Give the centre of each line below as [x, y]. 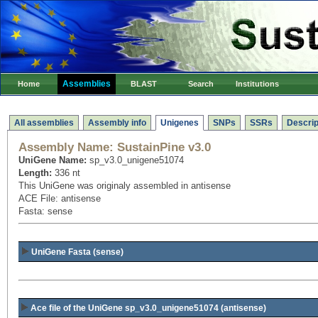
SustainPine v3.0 [162, 147]
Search [201, 84]
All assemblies [44, 123]
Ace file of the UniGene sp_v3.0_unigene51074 [125, 308]
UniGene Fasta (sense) [77, 252]
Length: [35, 173]
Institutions [258, 84]
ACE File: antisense [60, 198]
